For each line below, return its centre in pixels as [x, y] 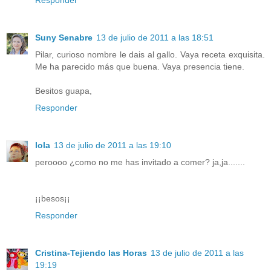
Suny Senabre [64, 37]
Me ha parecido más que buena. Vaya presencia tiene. [140, 66]
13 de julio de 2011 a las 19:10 [113, 145]
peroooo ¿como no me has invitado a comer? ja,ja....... [140, 162]
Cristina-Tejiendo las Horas [91, 253]
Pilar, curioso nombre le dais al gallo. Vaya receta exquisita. [150, 54]
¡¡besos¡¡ [53, 198]
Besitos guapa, [64, 90]
